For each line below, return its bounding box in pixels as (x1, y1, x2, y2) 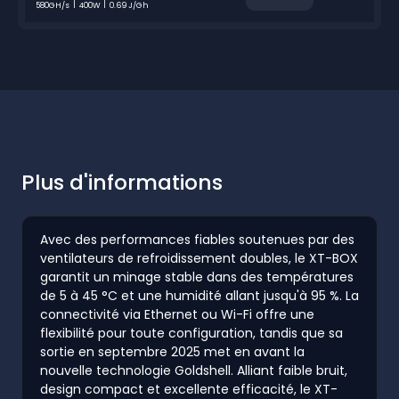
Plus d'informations (21, 167, 223, 197)
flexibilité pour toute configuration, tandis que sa (40, 323, 343, 342)
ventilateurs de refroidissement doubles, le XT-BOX (40, 248, 358, 267)
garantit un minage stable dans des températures (40, 267, 354, 286)
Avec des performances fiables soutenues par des (40, 230, 354, 248)
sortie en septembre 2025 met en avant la (40, 342, 305, 361)
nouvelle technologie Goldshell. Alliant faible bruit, (40, 361, 347, 379)
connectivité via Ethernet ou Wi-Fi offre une (40, 305, 314, 323)
